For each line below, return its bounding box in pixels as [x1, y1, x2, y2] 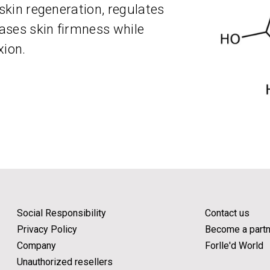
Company [17, 240, 56, 251]
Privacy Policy [17, 224, 77, 235]
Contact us [205, 207, 250, 219]
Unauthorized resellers [17, 256, 113, 268]
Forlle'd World [205, 240, 263, 251]
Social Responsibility [17, 207, 106, 219]
